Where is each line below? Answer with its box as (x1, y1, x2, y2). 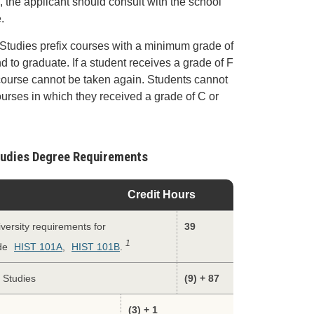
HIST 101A (14, 240, 63, 252)
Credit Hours (128, 189, 196, 200)
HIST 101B (71, 240, 121, 252)
